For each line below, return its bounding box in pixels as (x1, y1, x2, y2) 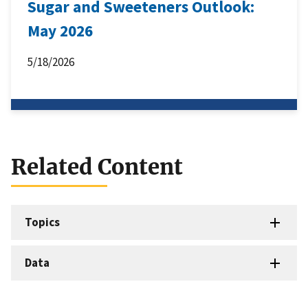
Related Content (11, 153, 183, 181)
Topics (25, 214, 60, 230)
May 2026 (27, 21, 93, 41)
